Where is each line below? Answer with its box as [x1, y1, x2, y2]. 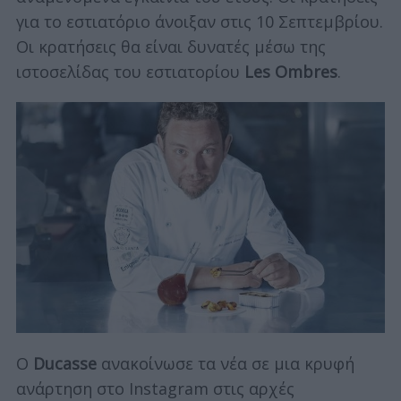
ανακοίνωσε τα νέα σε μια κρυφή [96, 352, 354, 374]
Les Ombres [239, 60, 337, 82]
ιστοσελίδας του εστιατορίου [15, 60, 240, 82]
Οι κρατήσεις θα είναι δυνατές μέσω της [15, 35, 326, 57]
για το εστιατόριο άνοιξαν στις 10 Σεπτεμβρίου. [15, 10, 383, 32]
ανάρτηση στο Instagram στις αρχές [15, 377, 294, 399]
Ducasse [32, 352, 97, 374]
